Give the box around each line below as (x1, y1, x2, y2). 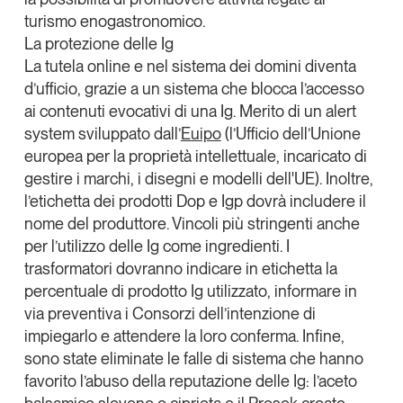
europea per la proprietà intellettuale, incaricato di (23, 146, 367, 166)
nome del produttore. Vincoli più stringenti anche (23, 213, 360, 233)
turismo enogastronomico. (23, 11, 205, 31)
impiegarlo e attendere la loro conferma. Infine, (23, 326, 345, 345)
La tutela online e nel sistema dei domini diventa (23, 56, 356, 76)
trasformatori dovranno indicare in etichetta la (23, 258, 337, 278)
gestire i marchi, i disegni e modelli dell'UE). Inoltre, (23, 168, 373, 188)
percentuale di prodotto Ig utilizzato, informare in (23, 281, 357, 300)
